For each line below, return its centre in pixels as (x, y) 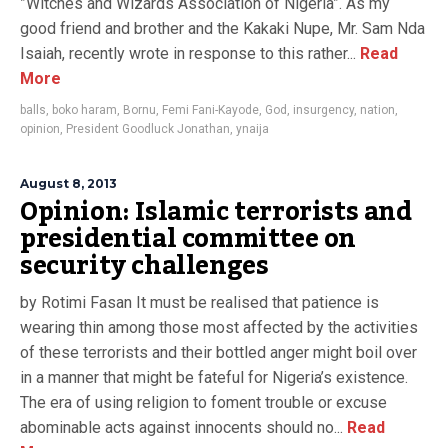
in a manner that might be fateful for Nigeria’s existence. (214, 377)
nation (377, 110)
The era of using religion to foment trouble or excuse (203, 402)
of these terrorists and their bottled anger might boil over (218, 352)
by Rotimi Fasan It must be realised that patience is (199, 302)
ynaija (252, 129)
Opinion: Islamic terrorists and (216, 212)
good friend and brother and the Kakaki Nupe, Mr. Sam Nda (222, 28)
